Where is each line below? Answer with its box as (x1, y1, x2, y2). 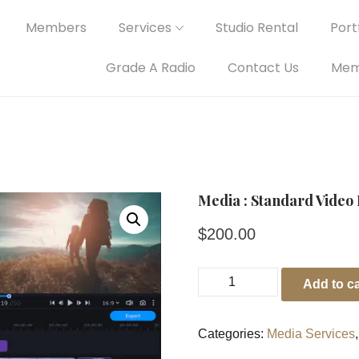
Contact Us (228, 58, 300, 77)
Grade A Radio (106, 58, 196, 77)
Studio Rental (215, 18, 298, 37)
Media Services (267, 327, 356, 341)
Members (25, 18, 87, 37)
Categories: (198, 327, 268, 341)
